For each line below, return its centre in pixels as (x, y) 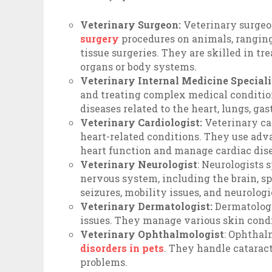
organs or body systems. (139, 66)
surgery (100, 39)
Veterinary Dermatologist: (147, 206)
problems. (104, 262)
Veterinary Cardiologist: (141, 122)
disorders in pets (122, 248)
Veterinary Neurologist (139, 164)
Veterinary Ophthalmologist (152, 234)
